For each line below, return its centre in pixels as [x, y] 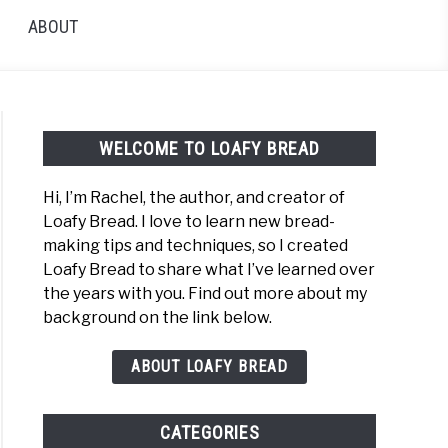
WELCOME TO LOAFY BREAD [209, 149]
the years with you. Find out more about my [205, 294]
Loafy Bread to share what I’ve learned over [209, 270]
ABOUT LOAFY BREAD [209, 367]
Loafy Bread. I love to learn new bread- [189, 222]
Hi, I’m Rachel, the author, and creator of [194, 198]
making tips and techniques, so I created [196, 246]
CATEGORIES [209, 432]
